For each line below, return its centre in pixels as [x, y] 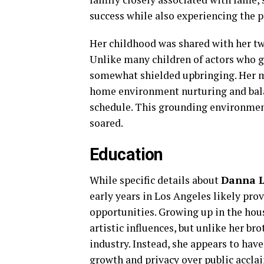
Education [126, 154]
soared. [106, 123]
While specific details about [155, 180]
